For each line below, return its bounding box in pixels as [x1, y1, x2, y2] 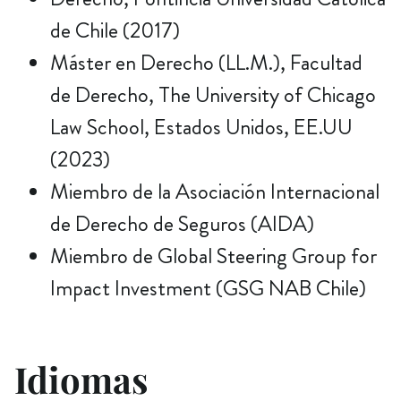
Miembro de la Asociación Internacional [50, 175, 380, 207]
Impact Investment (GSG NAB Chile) [50, 272, 366, 303]
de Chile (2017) [50, 14, 180, 46]
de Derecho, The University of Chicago [50, 79, 376, 110]
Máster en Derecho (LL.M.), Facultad [50, 47, 363, 78]
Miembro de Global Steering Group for [50, 240, 377, 271]
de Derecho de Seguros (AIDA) [50, 208, 314, 239]
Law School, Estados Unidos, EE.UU [50, 111, 353, 142]
